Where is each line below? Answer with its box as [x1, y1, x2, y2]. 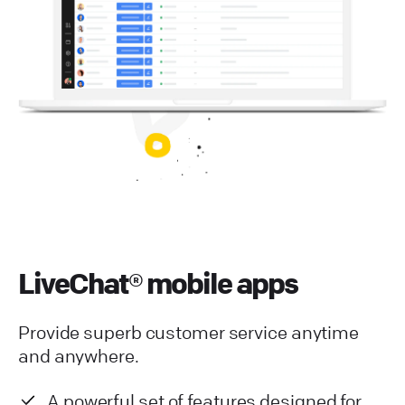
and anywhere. [18, 344, 139, 368]
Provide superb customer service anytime [18, 321, 360, 344]
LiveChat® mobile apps [18, 266, 297, 302]
